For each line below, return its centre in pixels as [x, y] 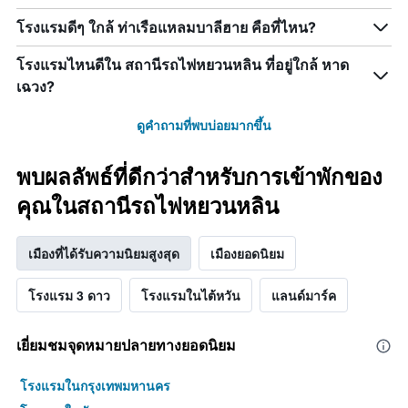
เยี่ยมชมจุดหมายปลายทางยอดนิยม [126, 346]
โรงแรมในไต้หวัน [191, 296]
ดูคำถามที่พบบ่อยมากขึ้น [204, 125]
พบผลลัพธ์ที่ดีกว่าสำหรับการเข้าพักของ [199, 178]
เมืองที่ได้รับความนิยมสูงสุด [104, 254]
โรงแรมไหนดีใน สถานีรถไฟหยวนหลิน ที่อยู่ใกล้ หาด [183, 65]
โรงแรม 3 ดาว [69, 296]
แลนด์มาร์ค [304, 296]
